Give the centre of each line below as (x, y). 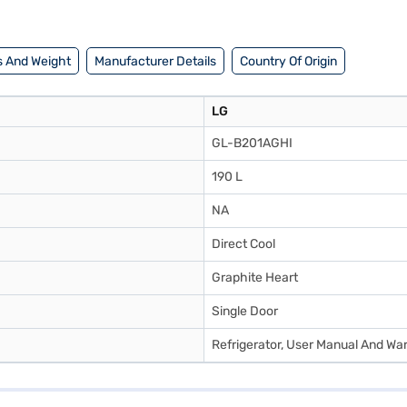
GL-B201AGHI (252, 143)
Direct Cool (243, 244)
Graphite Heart (255, 278)
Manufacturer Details (155, 61)
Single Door (245, 311)
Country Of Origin (288, 61)
